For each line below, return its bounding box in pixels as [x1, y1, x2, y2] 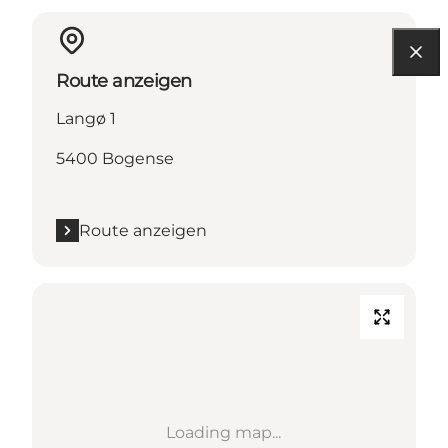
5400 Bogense [56, 148, 174, 168]
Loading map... [166, 422, 282, 442]
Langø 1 [56, 108, 116, 128]
